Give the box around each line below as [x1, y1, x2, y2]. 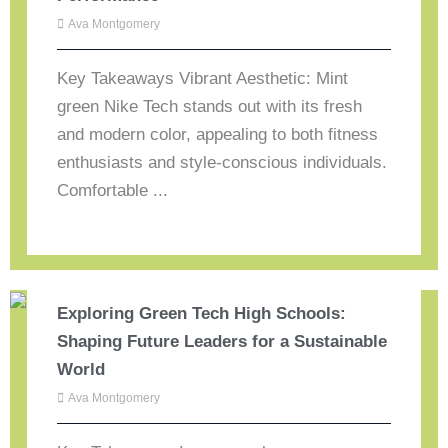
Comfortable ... [57, 180, 169, 200]
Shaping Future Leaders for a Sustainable [57, 331, 388, 351]
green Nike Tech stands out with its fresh [57, 96, 363, 116]
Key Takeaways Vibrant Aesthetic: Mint [57, 68, 349, 88]
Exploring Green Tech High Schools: [57, 303, 347, 323]
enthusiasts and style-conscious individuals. [57, 152, 388, 172]
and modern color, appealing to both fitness [57, 124, 379, 144]
